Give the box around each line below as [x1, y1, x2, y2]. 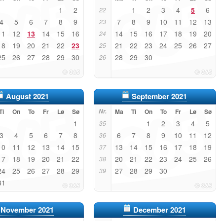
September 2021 [132, 91, 187, 102]
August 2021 [5, 91, 49, 102]
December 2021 [133, 204, 186, 215]
